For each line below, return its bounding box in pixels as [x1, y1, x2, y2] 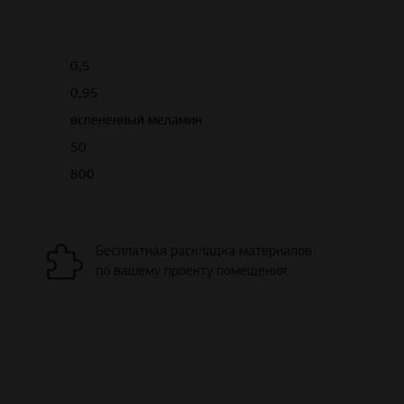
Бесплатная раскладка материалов [96, 242, 313, 261]
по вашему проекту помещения [96, 262, 288, 280]
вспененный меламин [70, 112, 203, 129]
